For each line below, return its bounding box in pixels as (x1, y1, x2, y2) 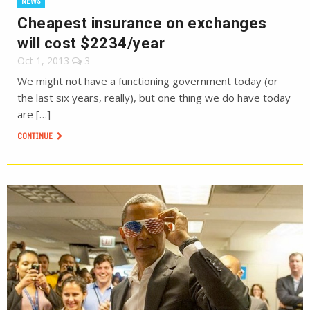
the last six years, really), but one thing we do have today (17, 91, 291, 104)
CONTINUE (17, 130, 55, 142)
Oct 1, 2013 (17, 54, 69, 67)
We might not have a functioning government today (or (17, 74, 278, 88)
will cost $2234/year (17, 35, 165, 52)
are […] (17, 107, 51, 121)
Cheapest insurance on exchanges (17, 15, 267, 32)
